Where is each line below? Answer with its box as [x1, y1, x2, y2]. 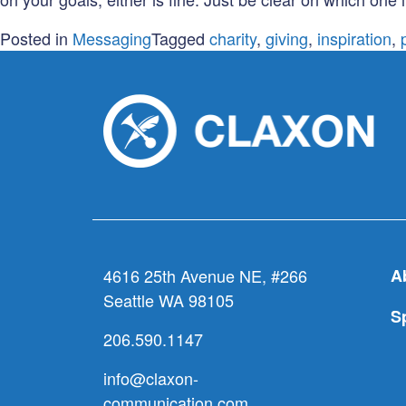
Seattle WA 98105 [103, 287, 234, 312]
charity [209, 26, 256, 51]
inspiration [317, 26, 391, 51]
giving [266, 26, 308, 51]
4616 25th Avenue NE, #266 [103, 263, 307, 287]
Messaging [72, 26, 151, 51]
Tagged [151, 26, 209, 51]
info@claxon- [103, 365, 198, 390]
